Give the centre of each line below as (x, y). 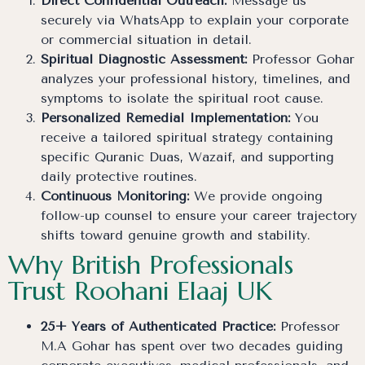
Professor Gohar (301, 59)
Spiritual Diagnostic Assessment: (144, 59)
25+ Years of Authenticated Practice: (158, 327)
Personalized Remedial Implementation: (165, 118)
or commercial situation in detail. (146, 40)
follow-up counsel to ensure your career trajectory (199, 216)
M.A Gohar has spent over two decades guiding (192, 346)
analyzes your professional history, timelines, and (196, 79)
